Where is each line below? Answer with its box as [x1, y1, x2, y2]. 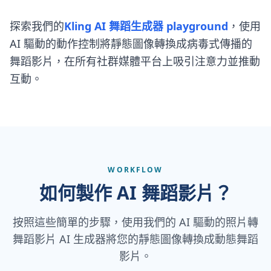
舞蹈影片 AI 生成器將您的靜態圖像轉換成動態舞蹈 [13, 231, 258, 246]
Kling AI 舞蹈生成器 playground [64, 18, 228, 33]
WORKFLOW [108, 164, 163, 175]
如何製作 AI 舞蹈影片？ [39, 180, 232, 205]
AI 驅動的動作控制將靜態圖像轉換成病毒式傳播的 [10, 36, 252, 51]
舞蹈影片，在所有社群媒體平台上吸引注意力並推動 [10, 53, 260, 68]
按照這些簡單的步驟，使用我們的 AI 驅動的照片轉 [13, 214, 258, 229]
